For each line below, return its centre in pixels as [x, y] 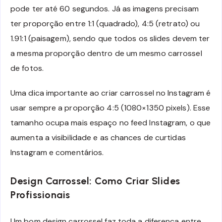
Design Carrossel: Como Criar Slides [95, 181]
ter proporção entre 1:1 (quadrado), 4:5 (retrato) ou [105, 23]
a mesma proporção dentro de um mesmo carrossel [106, 53]
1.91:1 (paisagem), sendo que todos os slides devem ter [110, 38]
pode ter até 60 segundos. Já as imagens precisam [105, 8]
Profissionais [40, 194]
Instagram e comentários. [57, 153]
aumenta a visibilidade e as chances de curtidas [98, 138]
